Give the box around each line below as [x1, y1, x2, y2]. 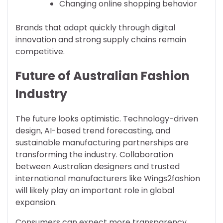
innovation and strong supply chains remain [15, 33, 186, 45]
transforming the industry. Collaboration [15, 149, 173, 161]
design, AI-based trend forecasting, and [15, 125, 170, 137]
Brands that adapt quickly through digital [15, 21, 175, 33]
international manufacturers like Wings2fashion [15, 173, 200, 185]
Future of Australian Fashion [15, 68, 190, 85]
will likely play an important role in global [15, 185, 174, 197]
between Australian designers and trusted [15, 161, 180, 173]
